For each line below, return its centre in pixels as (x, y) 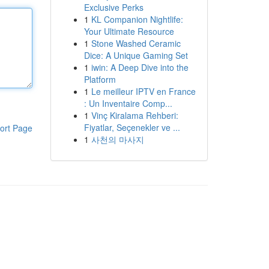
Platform (100, 79)
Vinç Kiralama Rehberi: (134, 115)
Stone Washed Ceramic (136, 43)
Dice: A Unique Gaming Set (136, 55)
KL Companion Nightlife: (137, 19)
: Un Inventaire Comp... (128, 103)
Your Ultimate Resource (129, 31)
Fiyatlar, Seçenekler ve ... (132, 127)
